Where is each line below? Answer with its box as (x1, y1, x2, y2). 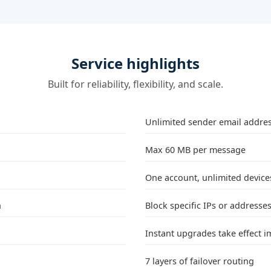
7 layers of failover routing (145, 255, 254, 267)
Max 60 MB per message (145, 144, 246, 155)
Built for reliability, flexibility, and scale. (48, 77, 223, 91)
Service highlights (71, 53, 200, 73)
